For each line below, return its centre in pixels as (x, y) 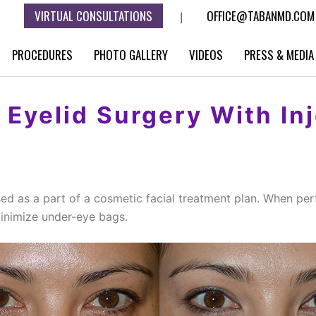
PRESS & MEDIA (279, 55)
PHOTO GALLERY (131, 55)
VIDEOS (206, 55)
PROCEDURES (42, 55)
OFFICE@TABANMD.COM (261, 16)
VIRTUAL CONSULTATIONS (93, 16)
